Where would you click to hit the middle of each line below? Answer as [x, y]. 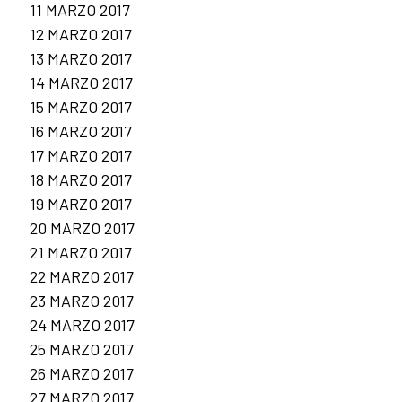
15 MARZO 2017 [81, 106]
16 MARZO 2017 [81, 131]
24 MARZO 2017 [82, 324]
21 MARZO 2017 [81, 252]
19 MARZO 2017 [81, 203]
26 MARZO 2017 [82, 373]
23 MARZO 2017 [82, 300]
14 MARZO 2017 [81, 82]
